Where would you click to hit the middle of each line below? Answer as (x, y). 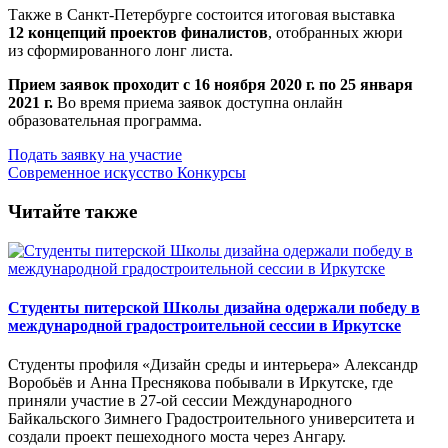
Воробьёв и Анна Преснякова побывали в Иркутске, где (200, 383)
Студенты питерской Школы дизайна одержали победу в (214, 308)
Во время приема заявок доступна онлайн (200, 103)
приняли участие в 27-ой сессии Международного (180, 401)
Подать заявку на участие (95, 155)
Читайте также (72, 212)
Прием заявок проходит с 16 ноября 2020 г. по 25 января (210, 85)
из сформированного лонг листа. (120, 51)
